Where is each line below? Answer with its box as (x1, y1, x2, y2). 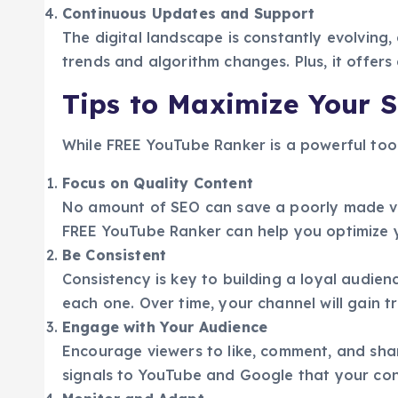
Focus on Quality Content (62, 174, 253, 193)
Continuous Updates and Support (62, 4, 314, 23)
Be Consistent (62, 246, 167, 265)
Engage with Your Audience (62, 318, 267, 337)
